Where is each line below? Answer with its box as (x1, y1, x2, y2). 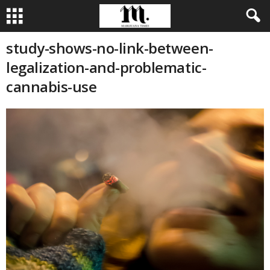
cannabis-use (6, 77, 97, 96)
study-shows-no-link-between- (6, 38, 213, 58)
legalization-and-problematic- (6, 57, 207, 77)
